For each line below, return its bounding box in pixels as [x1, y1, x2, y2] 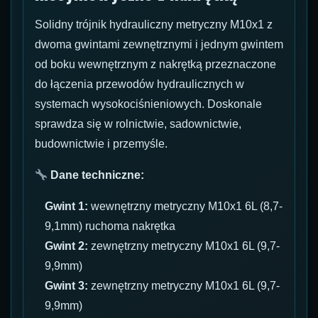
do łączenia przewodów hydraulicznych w [35, 78, 244, 91]
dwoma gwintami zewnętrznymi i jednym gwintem [35, 38, 283, 51]
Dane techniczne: [50, 169, 145, 182]
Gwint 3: [45, 280, 89, 292]
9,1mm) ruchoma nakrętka [45, 220, 176, 233]
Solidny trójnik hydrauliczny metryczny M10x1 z [35, 18, 273, 31]
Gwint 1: [45, 200, 89, 213]
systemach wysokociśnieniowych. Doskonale [35, 98, 262, 111]
